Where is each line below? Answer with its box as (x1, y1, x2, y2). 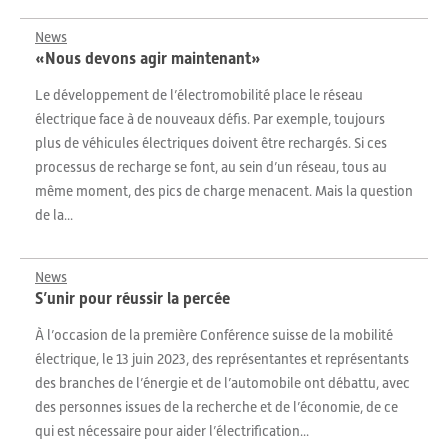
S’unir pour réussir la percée (35, 289, 230, 308)
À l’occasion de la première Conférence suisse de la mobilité (35, 327, 393, 343)
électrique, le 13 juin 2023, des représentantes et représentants (35, 351, 409, 367)
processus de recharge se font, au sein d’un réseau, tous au (35, 159, 387, 175)
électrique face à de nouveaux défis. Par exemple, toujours (35, 111, 385, 127)
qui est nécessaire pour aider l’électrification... (35, 423, 309, 439)
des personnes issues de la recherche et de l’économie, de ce (35, 399, 398, 415)
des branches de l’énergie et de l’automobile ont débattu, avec (35, 375, 410, 391)
